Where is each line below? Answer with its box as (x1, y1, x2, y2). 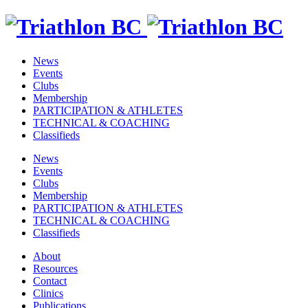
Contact (33, 274, 67, 287)
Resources (33, 262, 78, 274)
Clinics (33, 287, 63, 299)
